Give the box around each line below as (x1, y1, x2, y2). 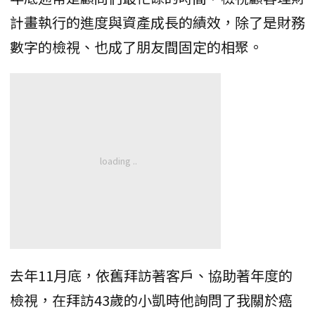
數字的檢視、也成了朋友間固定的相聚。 (10, 36, 263, 57)
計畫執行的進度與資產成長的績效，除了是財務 (10, 11, 305, 32)
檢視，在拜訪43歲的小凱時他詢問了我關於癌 (10, 289, 292, 310)
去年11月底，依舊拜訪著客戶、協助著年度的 (10, 264, 292, 285)
